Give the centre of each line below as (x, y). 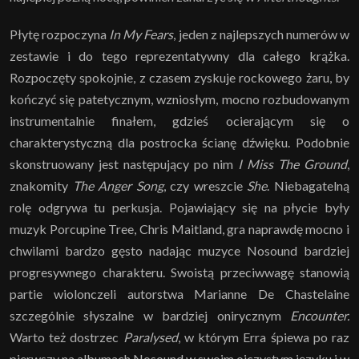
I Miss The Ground (292, 163)
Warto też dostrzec (67, 337)
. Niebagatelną (309, 185)
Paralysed (150, 337)
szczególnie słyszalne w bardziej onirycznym (150, 315)
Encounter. (320, 315)
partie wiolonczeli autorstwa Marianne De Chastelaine (179, 293)
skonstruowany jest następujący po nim (124, 163)
